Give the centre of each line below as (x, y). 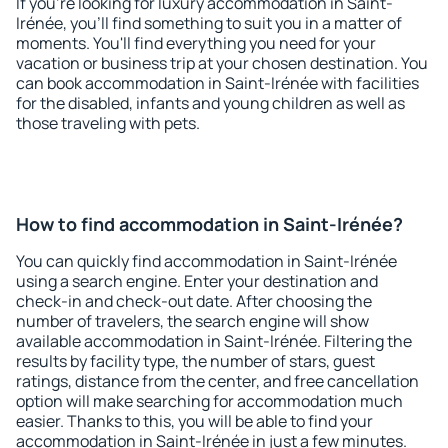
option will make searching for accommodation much (209, 401)
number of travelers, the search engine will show (192, 321)
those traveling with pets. (108, 123)
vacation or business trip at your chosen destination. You (222, 63)
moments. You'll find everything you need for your (196, 43)
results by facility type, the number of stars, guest (195, 361)
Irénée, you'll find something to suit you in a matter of (209, 23)
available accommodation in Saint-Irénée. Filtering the (214, 341)
